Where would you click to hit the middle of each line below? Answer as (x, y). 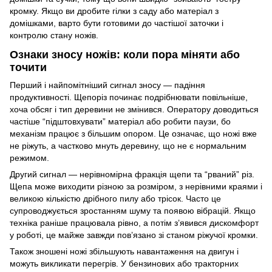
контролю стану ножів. (54, 36)
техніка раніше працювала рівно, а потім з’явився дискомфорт (134, 223)
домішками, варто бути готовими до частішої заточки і (117, 23)
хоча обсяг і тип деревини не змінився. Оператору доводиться (134, 110)
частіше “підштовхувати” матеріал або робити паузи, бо (120, 122)
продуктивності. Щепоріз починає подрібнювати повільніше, (129, 97)
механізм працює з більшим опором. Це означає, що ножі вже (133, 134)
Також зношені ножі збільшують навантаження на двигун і (124, 252)
